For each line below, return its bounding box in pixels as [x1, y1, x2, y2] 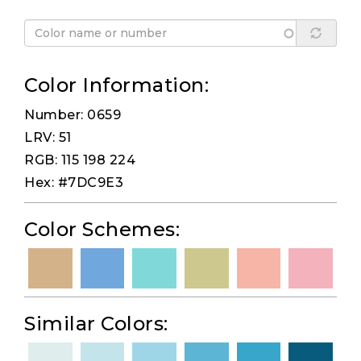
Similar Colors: [24, 312, 168, 336]
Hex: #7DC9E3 [24, 175, 123, 191]
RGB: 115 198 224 [24, 152, 135, 168]
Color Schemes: [24, 218, 180, 242]
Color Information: [24, 73, 209, 98]
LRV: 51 [24, 130, 72, 146]
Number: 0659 [24, 107, 121, 123]
